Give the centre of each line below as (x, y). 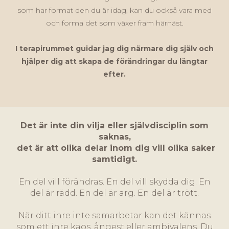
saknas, (114, 137)
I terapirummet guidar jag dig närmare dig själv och (114, 49)
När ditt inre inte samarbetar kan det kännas (114, 216)
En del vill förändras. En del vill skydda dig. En (114, 182)
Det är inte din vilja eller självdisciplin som (114, 126)
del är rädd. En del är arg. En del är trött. (114, 193)
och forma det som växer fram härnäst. (114, 23)
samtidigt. (114, 159)
